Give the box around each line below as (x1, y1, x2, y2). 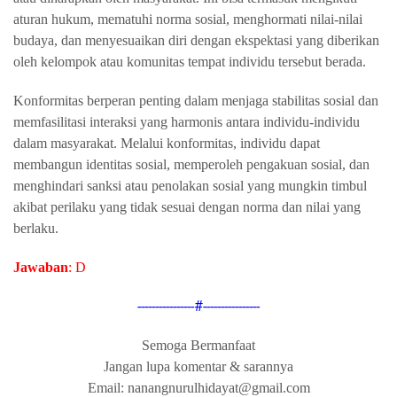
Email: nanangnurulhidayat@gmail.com (87, 380, 310, 395)
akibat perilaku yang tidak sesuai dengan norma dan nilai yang (13, 199, 361, 214)
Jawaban (13, 260, 68, 275)
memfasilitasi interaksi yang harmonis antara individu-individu (13, 114, 360, 129)
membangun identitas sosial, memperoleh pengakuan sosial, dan (13, 157, 370, 172)
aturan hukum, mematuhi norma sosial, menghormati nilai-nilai (13, 12, 362, 27)
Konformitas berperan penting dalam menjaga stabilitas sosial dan (13, 93, 378, 108)
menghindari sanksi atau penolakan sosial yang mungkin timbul (13, 178, 367, 193)
